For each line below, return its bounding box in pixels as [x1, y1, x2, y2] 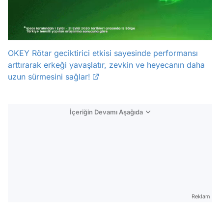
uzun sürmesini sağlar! [8, 72, 90, 82]
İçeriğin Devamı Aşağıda [70, 108, 143, 116]
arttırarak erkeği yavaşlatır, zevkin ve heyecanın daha [8, 60, 205, 70]
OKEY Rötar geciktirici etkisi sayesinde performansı [8, 48, 198, 58]
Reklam [192, 193, 210, 200]
